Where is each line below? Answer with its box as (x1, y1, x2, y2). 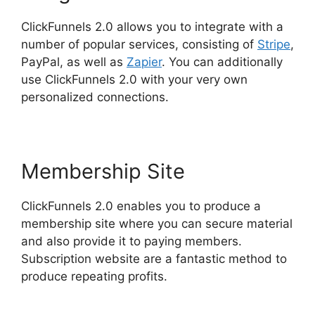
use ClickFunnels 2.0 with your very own (21, 72, 247, 86)
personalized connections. (21, 89, 169, 104)
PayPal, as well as (21, 54, 127, 69)
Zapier (127, 54, 162, 69)
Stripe (257, 37, 290, 51)
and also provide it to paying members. (21, 233, 242, 248)
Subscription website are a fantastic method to (21, 251, 287, 266)
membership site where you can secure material (21, 216, 292, 231)
